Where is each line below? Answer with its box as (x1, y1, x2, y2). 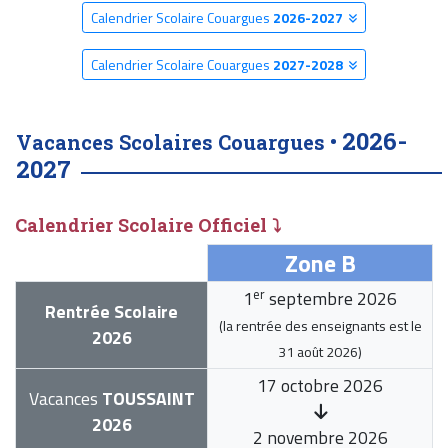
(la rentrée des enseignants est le (218, 315, 422, 337)
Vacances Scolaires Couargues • (16, 129, 342, 156)
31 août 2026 (278, 341, 358, 363)
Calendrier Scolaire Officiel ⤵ (15, 213, 281, 238)
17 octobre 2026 (257, 372, 383, 400)
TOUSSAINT (97, 385, 195, 413)
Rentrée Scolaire (45, 298, 178, 326)
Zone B (284, 245, 356, 282)
